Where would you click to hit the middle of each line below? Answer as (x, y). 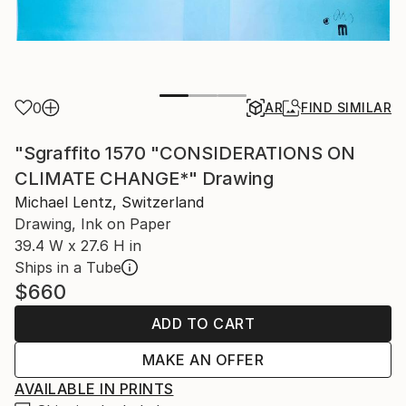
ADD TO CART (203, 323)
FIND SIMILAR (346, 107)
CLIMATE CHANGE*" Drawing (144, 178)
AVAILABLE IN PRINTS (94, 388)
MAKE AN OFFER (203, 359)
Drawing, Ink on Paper (93, 223)
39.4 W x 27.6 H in (78, 245)
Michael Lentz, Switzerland (109, 202)
